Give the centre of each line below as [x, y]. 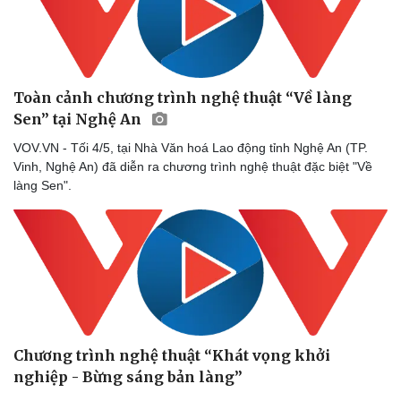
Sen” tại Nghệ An [79, 119]
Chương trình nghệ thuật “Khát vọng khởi [172, 355]
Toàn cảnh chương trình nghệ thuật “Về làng [183, 98]
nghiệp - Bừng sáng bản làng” [128, 376]
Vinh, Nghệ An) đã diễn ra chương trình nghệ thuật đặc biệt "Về [193, 167]
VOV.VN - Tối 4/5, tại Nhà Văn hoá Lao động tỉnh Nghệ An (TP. [191, 148]
